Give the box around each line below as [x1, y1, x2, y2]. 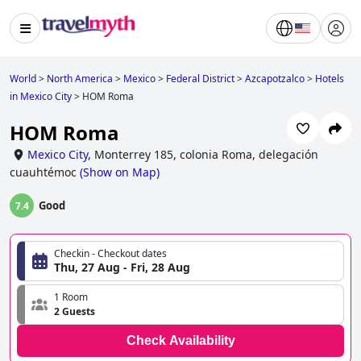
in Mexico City [10, 89, 72, 103]
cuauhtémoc [10, 164, 77, 180]
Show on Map [83, 164, 156, 180]
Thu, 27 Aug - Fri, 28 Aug [54, 259, 190, 276]
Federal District [166, 72, 234, 85]
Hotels [315, 72, 344, 85]
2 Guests [54, 305, 95, 319]
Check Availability [126, 334, 235, 348]
